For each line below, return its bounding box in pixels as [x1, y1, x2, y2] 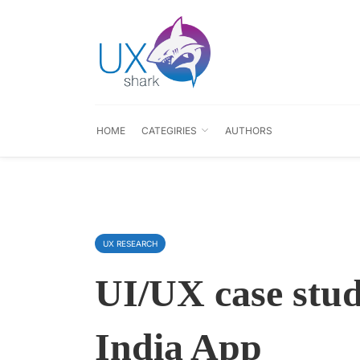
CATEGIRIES [141, 125, 197, 137]
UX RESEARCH [103, 239, 157, 248]
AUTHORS [224, 125, 272, 137]
